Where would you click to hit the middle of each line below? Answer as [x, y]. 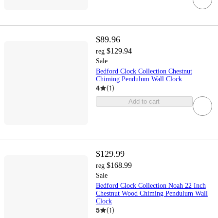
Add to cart [144, 102]
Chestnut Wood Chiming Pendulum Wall [152, 194]
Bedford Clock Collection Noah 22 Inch [151, 186]
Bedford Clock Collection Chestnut [144, 72]
